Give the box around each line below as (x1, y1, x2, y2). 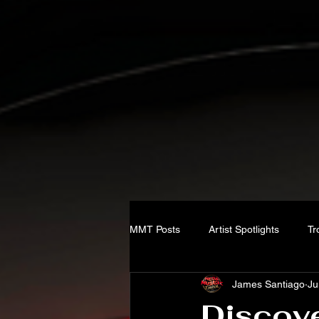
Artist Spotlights (209, 223, 279, 235)
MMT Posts (130, 223, 180, 235)
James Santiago (232, 278, 305, 290)
